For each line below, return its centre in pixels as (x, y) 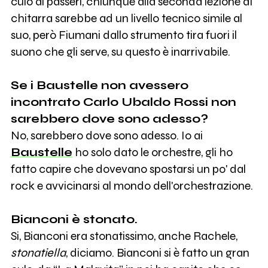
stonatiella (38, 253)
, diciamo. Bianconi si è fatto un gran (157, 253)
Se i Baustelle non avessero (99, 86)
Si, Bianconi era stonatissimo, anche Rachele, (124, 236)
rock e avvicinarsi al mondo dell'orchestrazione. (132, 186)
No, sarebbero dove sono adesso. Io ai (106, 136)
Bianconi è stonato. (74, 220)
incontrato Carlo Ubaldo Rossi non (123, 102)
